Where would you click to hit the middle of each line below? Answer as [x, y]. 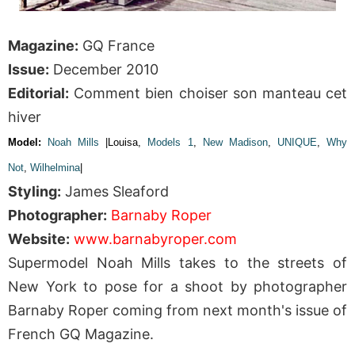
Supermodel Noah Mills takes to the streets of [177, 263]
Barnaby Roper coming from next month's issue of [177, 311]
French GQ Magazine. [81, 334]
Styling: [34, 192]
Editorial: [38, 94]
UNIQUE [297, 143]
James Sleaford [115, 192]
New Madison [235, 143]
